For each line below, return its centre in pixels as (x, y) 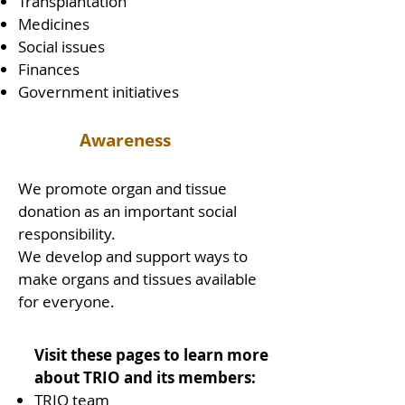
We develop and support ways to (133, 256)
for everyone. (66, 301)
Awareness (125, 140)
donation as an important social (127, 211)
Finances (51, 69)
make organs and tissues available (137, 279)
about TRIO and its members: (147, 377)
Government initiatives (100, 92)
